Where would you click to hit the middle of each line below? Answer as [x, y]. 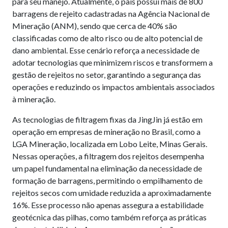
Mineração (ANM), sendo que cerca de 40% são [95, 26]
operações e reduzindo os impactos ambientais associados [113, 87]
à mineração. [34, 99]
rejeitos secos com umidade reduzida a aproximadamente [112, 193]
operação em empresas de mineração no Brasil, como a [106, 132]
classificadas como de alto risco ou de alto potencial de [107, 38]
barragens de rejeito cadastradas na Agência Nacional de [111, 14]
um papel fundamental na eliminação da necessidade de [107, 168]
